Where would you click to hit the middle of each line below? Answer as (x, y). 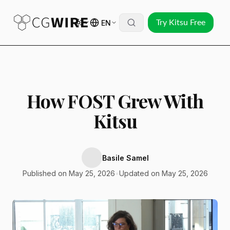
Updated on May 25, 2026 (163, 173)
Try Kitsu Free (181, 23)
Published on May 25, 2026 (69, 173)
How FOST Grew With (115, 101)
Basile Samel (125, 158)
